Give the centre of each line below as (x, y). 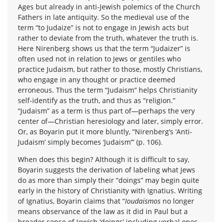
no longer (178, 201)
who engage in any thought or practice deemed (97, 79)
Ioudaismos (144, 201)
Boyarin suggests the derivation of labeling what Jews (107, 169)
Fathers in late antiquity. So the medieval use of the (104, 17)
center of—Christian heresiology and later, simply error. (111, 121)
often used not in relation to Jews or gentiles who (99, 58)
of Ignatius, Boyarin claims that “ (71, 201)
